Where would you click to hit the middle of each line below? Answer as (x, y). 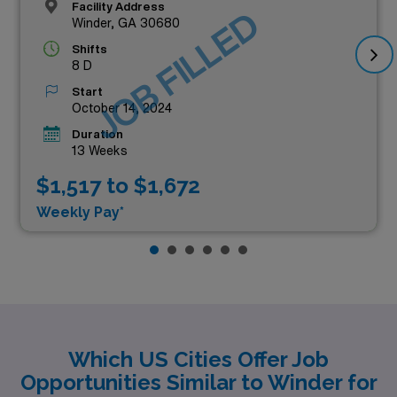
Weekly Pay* (80, 212)
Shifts (90, 49)
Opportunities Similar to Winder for (198, 382)
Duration (97, 134)
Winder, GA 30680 (126, 23)
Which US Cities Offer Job (198, 359)
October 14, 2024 (122, 108)
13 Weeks (100, 150)
